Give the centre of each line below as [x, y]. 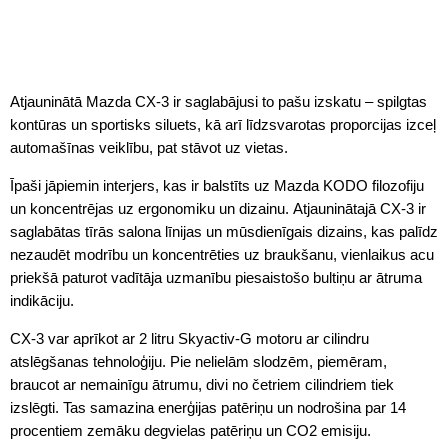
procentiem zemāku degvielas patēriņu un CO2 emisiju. [190, 430]
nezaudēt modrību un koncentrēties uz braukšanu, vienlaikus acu [222, 254]
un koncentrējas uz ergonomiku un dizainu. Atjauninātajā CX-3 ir [218, 208]
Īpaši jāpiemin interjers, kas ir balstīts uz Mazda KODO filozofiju [217, 185]
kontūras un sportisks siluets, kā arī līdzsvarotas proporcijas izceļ [223, 124]
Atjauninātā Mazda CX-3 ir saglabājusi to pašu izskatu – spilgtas [218, 101]
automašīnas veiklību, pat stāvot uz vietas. [149, 147]
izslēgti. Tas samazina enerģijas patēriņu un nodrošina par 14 [208, 407]
